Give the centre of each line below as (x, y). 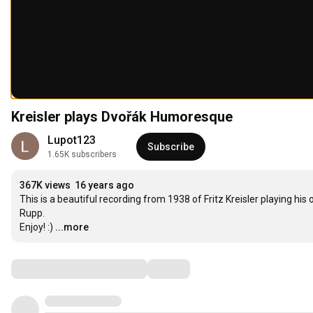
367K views (45, 185)
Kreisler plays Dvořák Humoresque (122, 117)
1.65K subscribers (82, 155)
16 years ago (104, 185)
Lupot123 (72, 140)
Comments (45, 269)
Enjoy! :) (36, 227)
